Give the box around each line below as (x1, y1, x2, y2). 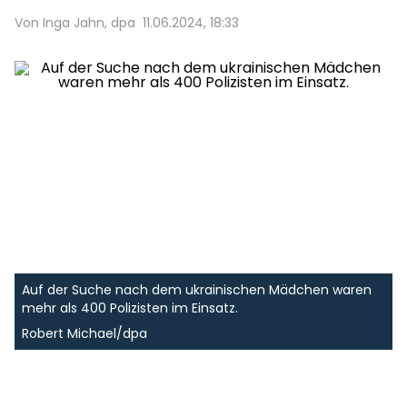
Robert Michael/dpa (22, 324, 147, 342)
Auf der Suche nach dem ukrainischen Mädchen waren (22, 281, 372, 299)
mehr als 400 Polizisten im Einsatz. (22, 299, 238, 317)
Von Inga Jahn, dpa (15, 14, 135, 32)
